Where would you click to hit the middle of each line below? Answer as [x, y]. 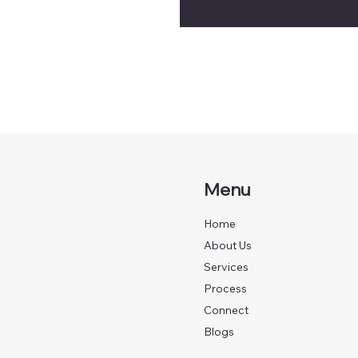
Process [226, 288]
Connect [227, 310]
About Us [228, 245]
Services [227, 267]
